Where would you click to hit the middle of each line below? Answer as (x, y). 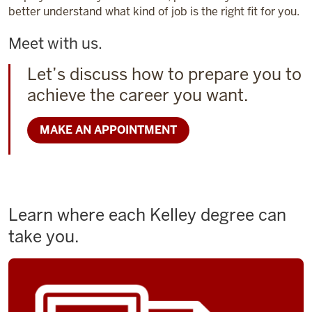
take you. (44, 236)
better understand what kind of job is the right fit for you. (154, 11)
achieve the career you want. (138, 95)
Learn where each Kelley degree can (147, 215)
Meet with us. (55, 43)
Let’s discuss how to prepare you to (164, 74)
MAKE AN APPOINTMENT (108, 130)
